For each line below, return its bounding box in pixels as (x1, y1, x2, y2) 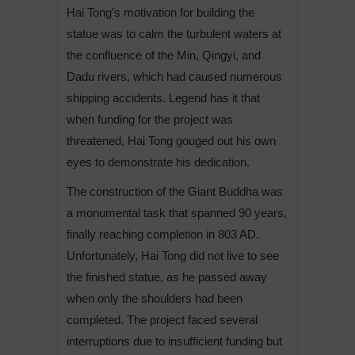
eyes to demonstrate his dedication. (67, 155, 250, 169)
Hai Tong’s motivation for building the (67, 5, 254, 19)
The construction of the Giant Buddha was (67, 184, 283, 198)
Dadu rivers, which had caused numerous (67, 69, 282, 83)
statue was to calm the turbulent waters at (67, 26, 281, 40)
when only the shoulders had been (67, 291, 242, 305)
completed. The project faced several (67, 312, 258, 326)
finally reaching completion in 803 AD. (67, 227, 259, 241)
